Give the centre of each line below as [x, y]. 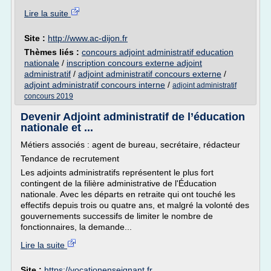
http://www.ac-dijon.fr [88, 38]
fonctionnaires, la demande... [76, 227]
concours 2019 [49, 96]
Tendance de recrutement [70, 158]
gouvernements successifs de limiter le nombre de [117, 216]
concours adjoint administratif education [158, 52]
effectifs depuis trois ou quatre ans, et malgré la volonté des [135, 205]
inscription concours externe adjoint [134, 63]
